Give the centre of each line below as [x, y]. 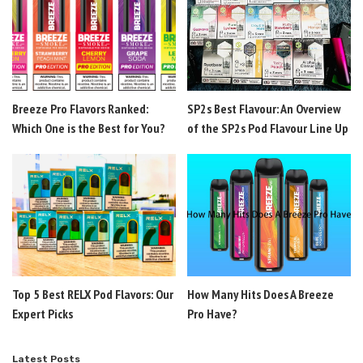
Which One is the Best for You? [89, 128]
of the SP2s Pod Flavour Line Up [268, 128]
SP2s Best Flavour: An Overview [264, 108]
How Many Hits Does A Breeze [261, 294]
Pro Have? [212, 314]
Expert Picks [43, 314]
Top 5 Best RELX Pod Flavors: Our [93, 294]
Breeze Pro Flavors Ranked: [80, 108]
